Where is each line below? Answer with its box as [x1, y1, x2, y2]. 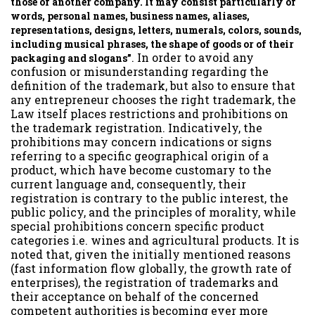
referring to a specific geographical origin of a [11, 148, 269, 163]
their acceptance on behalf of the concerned [11, 288, 259, 304]
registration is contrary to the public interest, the [11, 190, 288, 205]
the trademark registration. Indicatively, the [11, 120, 262, 135]
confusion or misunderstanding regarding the [11, 63, 269, 79]
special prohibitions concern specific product [11, 218, 264, 233]
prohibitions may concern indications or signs [11, 134, 271, 149]
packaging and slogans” [11, 51, 131, 65]
